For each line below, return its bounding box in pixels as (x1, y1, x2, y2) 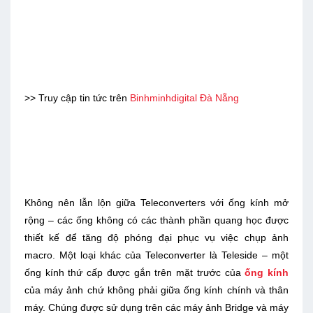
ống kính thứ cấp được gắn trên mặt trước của (24, 266, 245, 278)
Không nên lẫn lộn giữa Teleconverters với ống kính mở (24, 196, 289, 208)
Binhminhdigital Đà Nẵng (127, 92, 239, 103)
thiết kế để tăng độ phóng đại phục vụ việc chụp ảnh (24, 231, 289, 243)
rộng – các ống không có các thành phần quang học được (24, 214, 289, 226)
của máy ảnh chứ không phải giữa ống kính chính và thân (24, 284, 289, 296)
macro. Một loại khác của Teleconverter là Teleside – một (24, 249, 289, 261)
